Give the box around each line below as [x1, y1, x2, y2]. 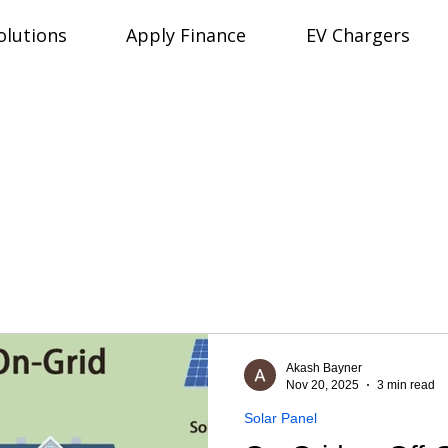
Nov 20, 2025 [285, 377, 359, 392]
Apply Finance [126, 23, 247, 47]
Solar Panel [243, 410, 317, 426]
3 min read [376, 377, 435, 392]
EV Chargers [305, 23, 410, 47]
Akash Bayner [285, 361, 362, 375]
